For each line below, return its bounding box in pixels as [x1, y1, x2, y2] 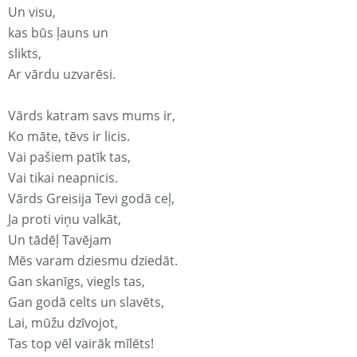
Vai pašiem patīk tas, [8, 148, 131, 167]
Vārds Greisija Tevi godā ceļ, [8, 190, 175, 208]
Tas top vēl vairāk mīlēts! [8, 335, 154, 353]
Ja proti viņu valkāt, [8, 210, 121, 229]
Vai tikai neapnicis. [8, 169, 118, 187]
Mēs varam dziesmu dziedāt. [8, 252, 178, 270]
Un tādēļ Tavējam [8, 231, 112, 249]
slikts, [8, 45, 41, 63]
